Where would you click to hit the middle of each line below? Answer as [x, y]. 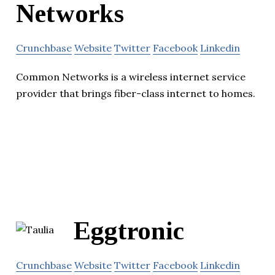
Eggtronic [129, 231]
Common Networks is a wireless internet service [131, 76]
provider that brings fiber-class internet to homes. [136, 93]
